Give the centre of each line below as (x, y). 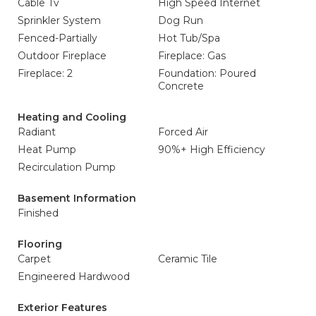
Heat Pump (47, 150)
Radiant (37, 132)
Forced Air (183, 132)
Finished (38, 213)
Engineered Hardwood (74, 277)
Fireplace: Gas (192, 56)
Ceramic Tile (188, 259)
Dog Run (181, 21)
